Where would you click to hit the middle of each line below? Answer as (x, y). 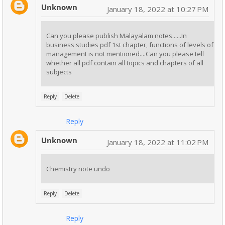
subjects (59, 72)
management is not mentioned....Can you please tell (125, 54)
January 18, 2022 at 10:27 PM (158, 9)
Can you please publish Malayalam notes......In (117, 36)
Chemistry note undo (78, 169)
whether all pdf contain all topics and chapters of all (125, 63)
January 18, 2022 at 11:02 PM (158, 142)
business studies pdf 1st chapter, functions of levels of (130, 45)
